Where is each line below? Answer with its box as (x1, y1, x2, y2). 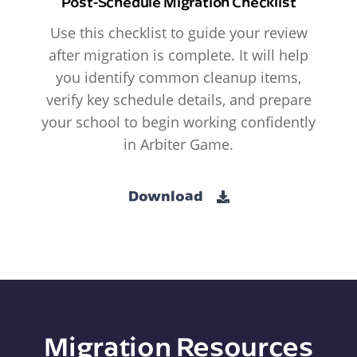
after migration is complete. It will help (49, 45, 308, 65)
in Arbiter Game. (124, 135, 233, 155)
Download (127, 186, 206, 205)
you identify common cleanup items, (56, 68, 301, 88)
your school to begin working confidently (41, 112, 316, 132)
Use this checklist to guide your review (49, 23, 308, 43)
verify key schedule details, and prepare (45, 90, 312, 110)
